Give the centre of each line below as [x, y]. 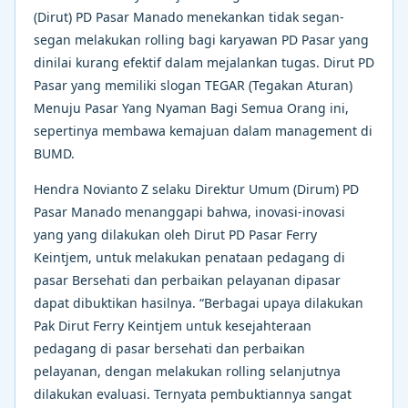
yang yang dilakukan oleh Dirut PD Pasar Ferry [175, 234]
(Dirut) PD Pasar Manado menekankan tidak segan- [189, 16]
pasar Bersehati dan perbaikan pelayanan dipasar [187, 280]
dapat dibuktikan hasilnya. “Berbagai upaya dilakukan [199, 302]
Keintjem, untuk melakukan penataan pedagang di [189, 257]
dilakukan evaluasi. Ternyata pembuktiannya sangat [193, 393]
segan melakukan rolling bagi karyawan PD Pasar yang [201, 39]
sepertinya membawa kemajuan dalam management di [203, 130]
